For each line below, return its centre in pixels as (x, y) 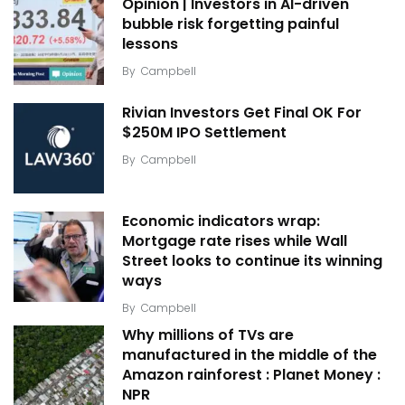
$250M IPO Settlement (204, 133)
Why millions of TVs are (208, 335)
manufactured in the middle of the (250, 355)
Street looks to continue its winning (252, 261)
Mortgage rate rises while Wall (235, 241)
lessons (150, 44)
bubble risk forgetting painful (231, 24)
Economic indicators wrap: (221, 221)
